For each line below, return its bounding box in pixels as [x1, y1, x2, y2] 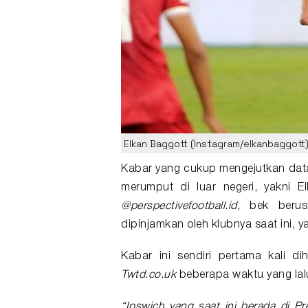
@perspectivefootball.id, [121, 201, 240, 211]
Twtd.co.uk [121, 270, 176, 280]
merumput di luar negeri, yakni [121, 183, 298, 192]
